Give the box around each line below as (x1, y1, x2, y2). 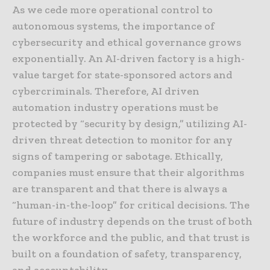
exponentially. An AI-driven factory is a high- (12, 52, 245, 66)
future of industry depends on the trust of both (12, 215, 253, 228)
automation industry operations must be (12, 101, 218, 115)
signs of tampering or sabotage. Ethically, (12, 149, 223, 163)
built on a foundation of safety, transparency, (12, 247, 242, 261)
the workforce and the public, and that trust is (12, 231, 250, 245)
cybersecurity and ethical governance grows (12, 36, 241, 49)
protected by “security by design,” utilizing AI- (12, 117, 247, 131)
